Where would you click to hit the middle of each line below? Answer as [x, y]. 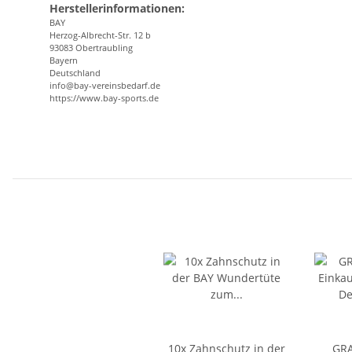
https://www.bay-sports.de [104, 98]
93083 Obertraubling [91, 48]
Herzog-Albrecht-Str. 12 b [100, 35]
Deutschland [75, 73]
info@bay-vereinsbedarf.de [105, 86]
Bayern [64, 60]
